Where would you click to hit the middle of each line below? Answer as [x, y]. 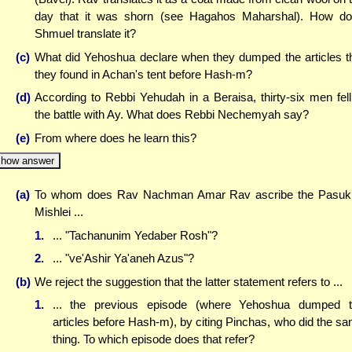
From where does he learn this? [115, 137]
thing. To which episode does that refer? [153, 339]
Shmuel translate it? [85, 34]
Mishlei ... [59, 212]
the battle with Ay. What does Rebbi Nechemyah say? [172, 115]
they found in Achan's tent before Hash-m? [143, 74]
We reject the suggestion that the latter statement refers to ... [189, 281]
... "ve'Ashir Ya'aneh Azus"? [123, 258]
